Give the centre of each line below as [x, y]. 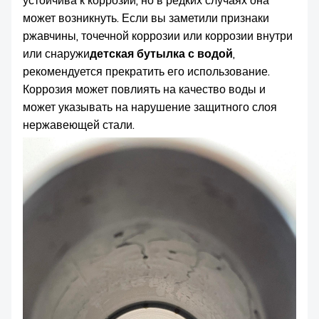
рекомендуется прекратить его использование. [146, 72]
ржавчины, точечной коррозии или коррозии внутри [158, 36]
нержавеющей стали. [79, 125]
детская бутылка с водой [161, 54]
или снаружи [56, 54]
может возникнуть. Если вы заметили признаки [146, 18]
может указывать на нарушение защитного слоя [150, 107]
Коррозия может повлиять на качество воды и [144, 89]
